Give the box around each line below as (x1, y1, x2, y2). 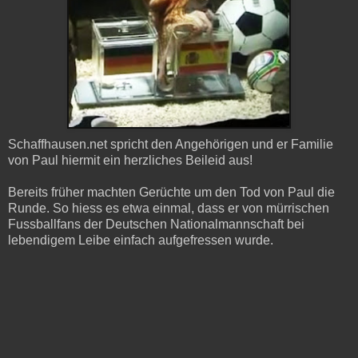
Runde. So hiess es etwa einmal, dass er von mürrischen (8, 201, 329, 215)
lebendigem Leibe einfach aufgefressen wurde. (8, 233, 273, 247)
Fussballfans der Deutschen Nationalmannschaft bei (8, 217, 304, 231)
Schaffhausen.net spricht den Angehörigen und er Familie (8, 137, 333, 151)
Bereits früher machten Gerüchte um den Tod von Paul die (8, 185, 335, 199)
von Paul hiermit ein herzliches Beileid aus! (8, 153, 253, 167)
